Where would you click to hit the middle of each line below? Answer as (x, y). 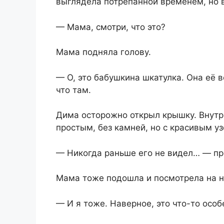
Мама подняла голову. (103, 52)
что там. (73, 90)
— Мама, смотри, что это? (111, 27)
